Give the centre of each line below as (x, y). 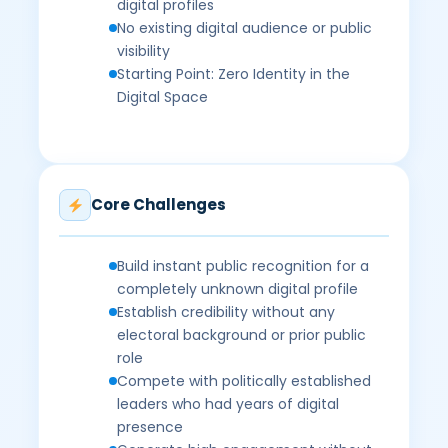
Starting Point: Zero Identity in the (234, 74)
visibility (144, 51)
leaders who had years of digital (228, 404)
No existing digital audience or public (245, 28)
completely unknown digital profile (238, 289)
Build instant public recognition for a (243, 266)
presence (150, 427)
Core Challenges (159, 204)
